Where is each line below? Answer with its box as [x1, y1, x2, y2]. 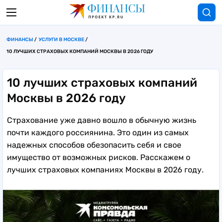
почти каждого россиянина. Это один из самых [7, 128, 189, 137]
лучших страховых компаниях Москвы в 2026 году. [7, 165, 204, 174]
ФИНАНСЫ [6, 37, 33, 43]
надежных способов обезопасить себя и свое [7, 140, 181, 150]
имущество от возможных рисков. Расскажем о [7, 153, 190, 162]
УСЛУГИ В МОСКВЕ [39, 37, 84, 43]
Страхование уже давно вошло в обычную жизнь [7, 115, 196, 125]
